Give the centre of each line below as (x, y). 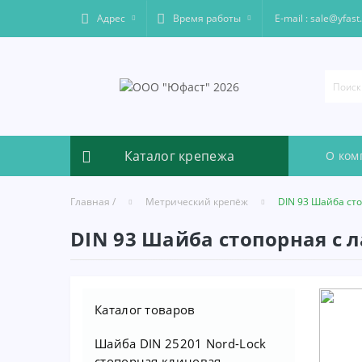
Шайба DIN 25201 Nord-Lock (181, 343)
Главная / (93, 202)
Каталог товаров (145, 309)
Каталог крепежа (179, 156)
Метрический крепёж (197, 202)
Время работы (207, 18)
